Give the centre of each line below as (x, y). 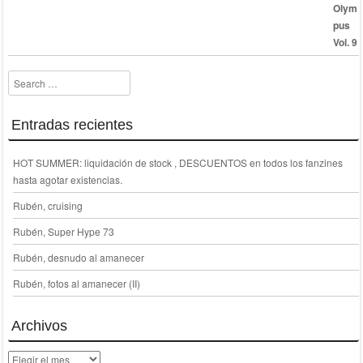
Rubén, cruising (47, 205)
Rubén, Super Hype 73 (63, 231)
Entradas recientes (72, 124)
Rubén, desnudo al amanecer (78, 257)
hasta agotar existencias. (67, 179)
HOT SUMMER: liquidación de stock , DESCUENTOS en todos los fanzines (177, 162)
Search (23, 79)
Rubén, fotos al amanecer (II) (76, 283)
